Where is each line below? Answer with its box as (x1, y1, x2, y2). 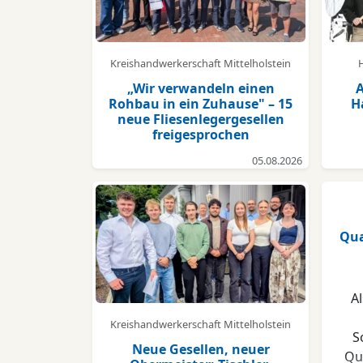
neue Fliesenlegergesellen (117, 110, 284, 129)
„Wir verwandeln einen (126, 79, 275, 98)
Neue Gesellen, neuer (131, 340, 270, 359)
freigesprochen (152, 126, 250, 144)
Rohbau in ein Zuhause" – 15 (109, 95, 293, 113)
